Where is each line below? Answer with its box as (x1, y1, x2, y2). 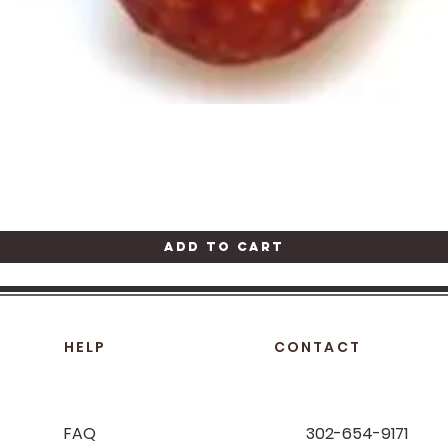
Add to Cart (164, 239, 284, 254)
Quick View (186, 119, 262, 139)
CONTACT (274, 337, 361, 357)
